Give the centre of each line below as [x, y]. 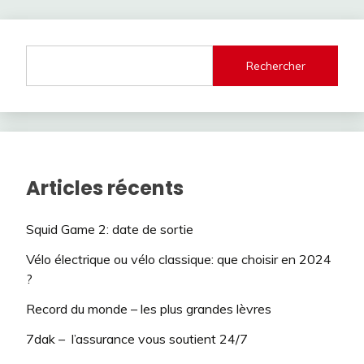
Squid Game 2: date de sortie [110, 230]
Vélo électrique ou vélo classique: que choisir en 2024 [179, 260]
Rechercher [275, 65]
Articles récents [105, 188]
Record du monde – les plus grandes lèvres [149, 308]
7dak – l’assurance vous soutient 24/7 [137, 338]
